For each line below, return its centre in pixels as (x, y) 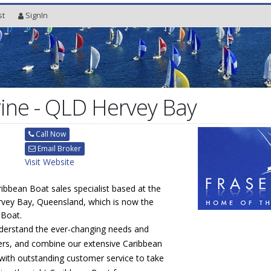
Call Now (50, 134)
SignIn (37, 15)
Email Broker (58, 148)
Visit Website (49, 162)
